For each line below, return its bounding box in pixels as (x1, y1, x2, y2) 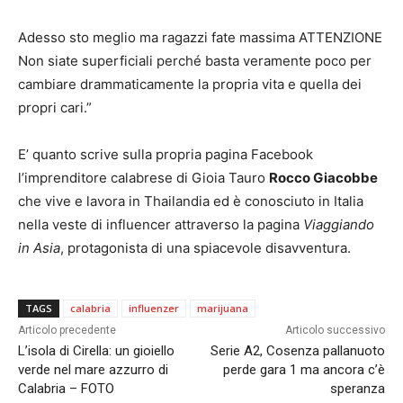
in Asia (18, 239, 60, 257)
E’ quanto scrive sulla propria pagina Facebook (18, 146, 313, 164)
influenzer (129, 301, 179, 316)
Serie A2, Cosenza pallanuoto (210, 343, 385, 360)
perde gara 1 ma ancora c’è (222, 362, 385, 379)
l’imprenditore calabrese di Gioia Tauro (18, 169, 269, 187)
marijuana (197, 301, 248, 316)
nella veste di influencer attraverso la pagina (18, 216, 303, 234)
